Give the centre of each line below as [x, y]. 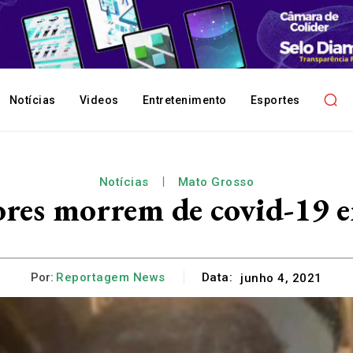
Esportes [275, 100]
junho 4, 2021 [281, 278]
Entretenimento [184, 100]
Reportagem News [111, 278]
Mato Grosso [216, 182]
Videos [99, 100]
